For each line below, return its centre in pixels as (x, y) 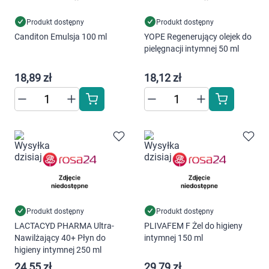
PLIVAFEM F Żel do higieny (193, 226)
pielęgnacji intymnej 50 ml (192, 49)
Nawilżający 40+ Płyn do (60, 238)
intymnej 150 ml (174, 238)
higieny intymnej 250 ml (58, 250)
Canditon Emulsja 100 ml (61, 37)
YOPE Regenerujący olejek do (198, 37)
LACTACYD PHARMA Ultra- (64, 226)
